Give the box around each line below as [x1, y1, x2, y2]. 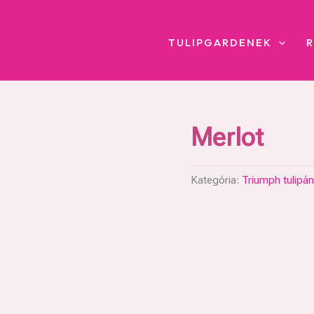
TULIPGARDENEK [168, 36, 272, 49]
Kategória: [191, 173, 242, 186]
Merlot [191, 123, 264, 152]
